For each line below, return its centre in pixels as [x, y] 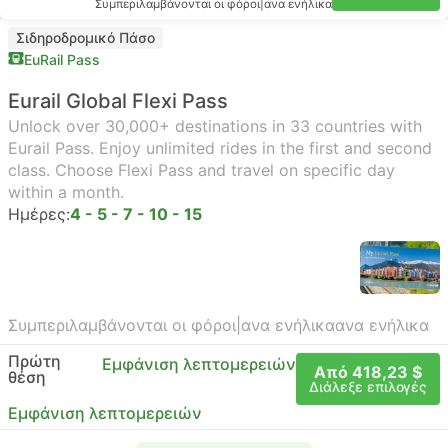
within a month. [66, 192]
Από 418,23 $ [368, 372]
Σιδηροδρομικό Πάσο [85, 37]
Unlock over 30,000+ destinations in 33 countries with [215, 126]
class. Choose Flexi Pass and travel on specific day [201, 170]
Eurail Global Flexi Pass [118, 101]
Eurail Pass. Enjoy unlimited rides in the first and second [220, 148]
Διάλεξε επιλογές [368, 386]
